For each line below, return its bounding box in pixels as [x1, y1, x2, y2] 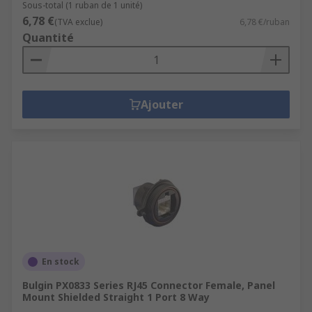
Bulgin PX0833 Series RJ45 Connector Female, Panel [22, 279, 275, 292]
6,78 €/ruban [240, 16, 290, 28]
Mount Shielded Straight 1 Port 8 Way [22, 290, 210, 304]
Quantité [22, 30, 74, 45]
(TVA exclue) [54, 16, 102, 28]
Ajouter [140, 97, 183, 112]
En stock [42, 256, 79, 267]
